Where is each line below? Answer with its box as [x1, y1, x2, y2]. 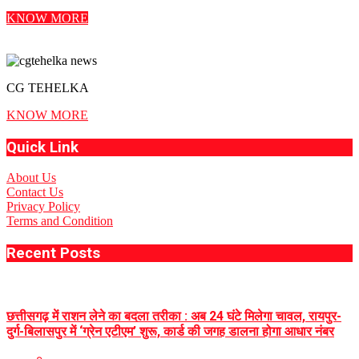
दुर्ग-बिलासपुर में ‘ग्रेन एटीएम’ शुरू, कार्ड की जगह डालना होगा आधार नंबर [6, 324, 334, 340]
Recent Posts [6, 244, 100, 263]
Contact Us [6, 185, 63, 200]
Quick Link [6, 138, 79, 156]
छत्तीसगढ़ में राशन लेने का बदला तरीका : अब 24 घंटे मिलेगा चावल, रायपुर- [6, 309, 341, 325]
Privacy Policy [6, 200, 80, 214]
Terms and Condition [6, 214, 113, 228]
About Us [6, 171, 56, 185]
